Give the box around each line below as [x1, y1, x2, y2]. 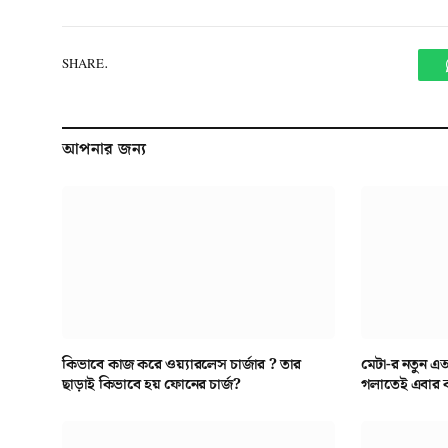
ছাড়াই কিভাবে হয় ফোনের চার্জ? [62, 373, 241, 398]
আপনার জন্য [62, 136, 147, 162]
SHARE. [62, 54, 108, 76]
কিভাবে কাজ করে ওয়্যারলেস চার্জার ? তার [62, 353, 301, 378]
